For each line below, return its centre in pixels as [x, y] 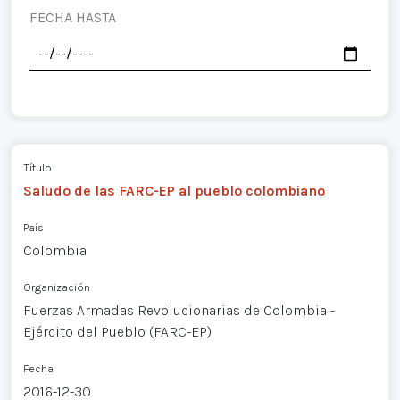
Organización [56, 287]
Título [37, 167]
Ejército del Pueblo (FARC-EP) [117, 331]
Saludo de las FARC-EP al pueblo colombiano [174, 190]
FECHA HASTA [73, 17]
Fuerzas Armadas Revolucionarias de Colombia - [179, 310]
